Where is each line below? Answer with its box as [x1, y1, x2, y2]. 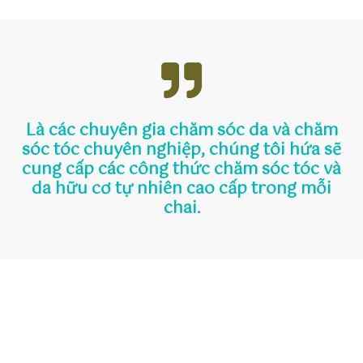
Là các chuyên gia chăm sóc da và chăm [25, 117, 338, 145]
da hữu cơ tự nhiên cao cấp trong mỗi [32, 176, 331, 203]
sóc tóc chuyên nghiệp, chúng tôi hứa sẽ [22, 137, 341, 164]
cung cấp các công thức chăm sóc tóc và [22, 156, 341, 184]
